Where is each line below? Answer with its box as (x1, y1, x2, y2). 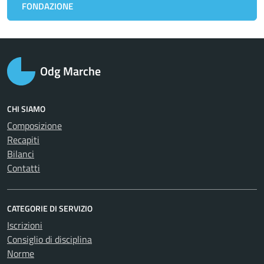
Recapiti (7, 133, 39, 147)
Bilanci (7, 147, 34, 161)
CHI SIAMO (7, 103, 45, 115)
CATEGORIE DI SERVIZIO (7, 202, 93, 214)
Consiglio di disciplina (7, 232, 92, 246)
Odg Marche (40, 62, 101, 80)
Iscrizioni (7, 218, 42, 232)
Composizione (7, 118, 62, 133)
